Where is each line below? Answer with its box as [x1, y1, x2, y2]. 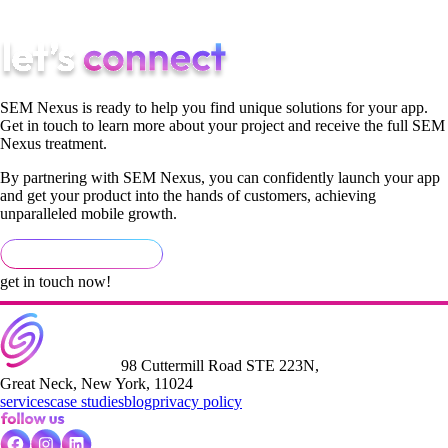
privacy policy [152, 393, 242, 411]
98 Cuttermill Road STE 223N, [117, 357, 319, 375]
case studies [50, 393, 124, 411]
